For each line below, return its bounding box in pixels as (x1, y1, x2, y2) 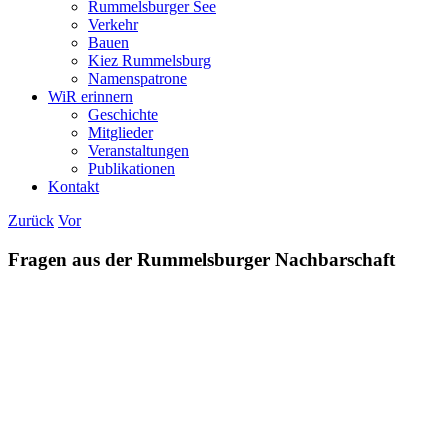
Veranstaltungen (88, 142, 189, 159)
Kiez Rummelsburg (88, 52, 211, 69)
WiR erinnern (48, 88, 133, 105)
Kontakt (48, 178, 99, 195)
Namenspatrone (88, 70, 187, 87)
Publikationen (88, 160, 175, 177)
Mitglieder (88, 124, 153, 141)
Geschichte (88, 106, 158, 123)
